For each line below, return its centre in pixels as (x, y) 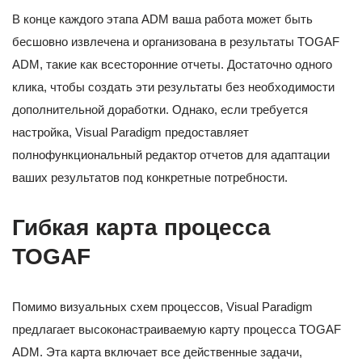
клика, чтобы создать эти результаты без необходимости (173, 87)
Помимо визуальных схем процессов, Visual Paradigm (162, 307)
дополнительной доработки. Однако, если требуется (160, 110)
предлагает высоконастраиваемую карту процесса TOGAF (177, 330)
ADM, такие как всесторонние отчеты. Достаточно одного (172, 65)
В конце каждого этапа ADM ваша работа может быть (162, 19)
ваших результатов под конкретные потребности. (150, 178)
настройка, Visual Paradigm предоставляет (130, 133)
